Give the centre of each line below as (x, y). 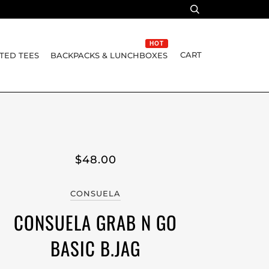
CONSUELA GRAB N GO (96, 222)
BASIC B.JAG (96, 248)
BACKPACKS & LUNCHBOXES (109, 56)
